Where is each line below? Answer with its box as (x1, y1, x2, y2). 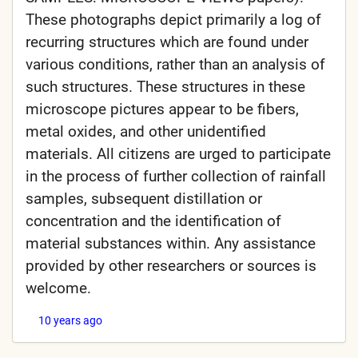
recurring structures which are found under (26, 33, 308, 52)
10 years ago (38, 314, 102, 328)
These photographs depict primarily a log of (26, 10, 321, 30)
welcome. (26, 279, 91, 298)
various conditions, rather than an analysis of (26, 55, 325, 74)
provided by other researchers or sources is (26, 257, 316, 276)
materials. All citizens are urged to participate (26, 145, 331, 164)
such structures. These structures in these (26, 78, 305, 97)
